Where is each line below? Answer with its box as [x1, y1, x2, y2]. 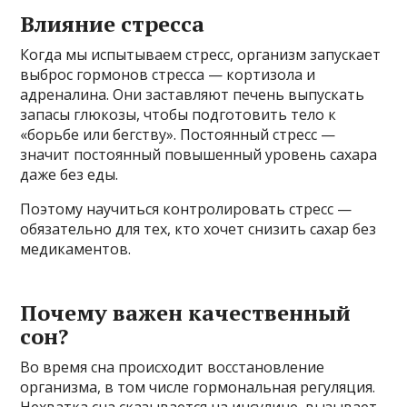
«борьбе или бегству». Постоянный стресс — [20, 124, 336, 144]
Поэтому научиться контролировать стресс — [20, 199, 352, 219]
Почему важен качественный [20, 298, 352, 327]
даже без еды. [20, 164, 119, 184]
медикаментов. [20, 239, 132, 259]
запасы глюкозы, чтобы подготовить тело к [20, 104, 337, 124]
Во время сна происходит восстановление [20, 357, 325, 377]
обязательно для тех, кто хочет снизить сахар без [20, 219, 377, 239]
